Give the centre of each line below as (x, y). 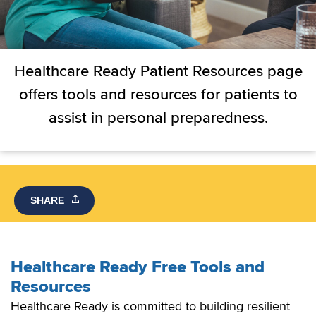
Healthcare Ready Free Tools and (138, 267)
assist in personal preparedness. (158, 119)
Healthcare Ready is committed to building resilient (150, 306)
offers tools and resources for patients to (158, 95)
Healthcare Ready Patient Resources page (158, 72)
